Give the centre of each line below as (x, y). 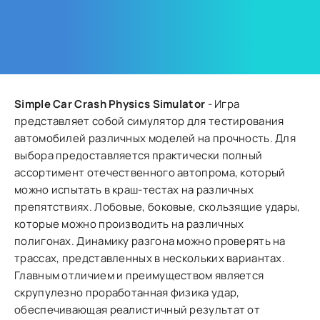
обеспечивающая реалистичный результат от (137, 310)
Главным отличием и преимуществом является (139, 275)
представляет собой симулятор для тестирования (149, 121)
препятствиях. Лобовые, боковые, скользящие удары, (157, 207)
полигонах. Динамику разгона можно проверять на (150, 241)
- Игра (222, 104)
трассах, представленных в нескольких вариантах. (150, 258)
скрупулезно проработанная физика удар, (127, 292)
